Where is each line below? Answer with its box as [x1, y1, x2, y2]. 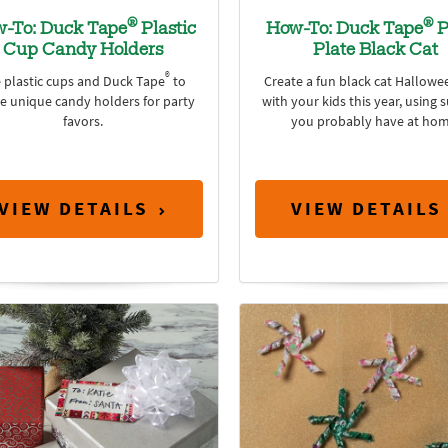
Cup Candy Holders [2, 41, 163, 60]
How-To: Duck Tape [266, 20, 424, 39]
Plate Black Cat [313, 41, 439, 60]
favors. [62, 111, 103, 131]
